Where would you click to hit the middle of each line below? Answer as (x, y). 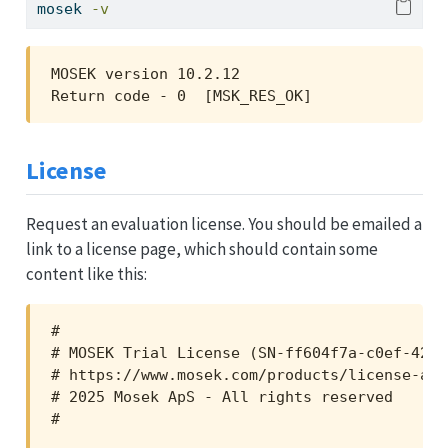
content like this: (86, 273)
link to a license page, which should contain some (201, 248)
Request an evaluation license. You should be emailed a (223, 223)
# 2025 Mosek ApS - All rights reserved (222, 397)
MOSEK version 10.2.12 (145, 73)
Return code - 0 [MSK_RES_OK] (181, 95)
